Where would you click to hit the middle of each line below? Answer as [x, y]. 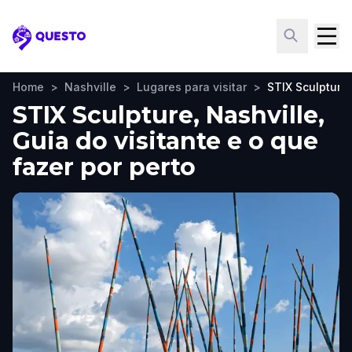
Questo [36, 46]
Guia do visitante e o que [165, 141]
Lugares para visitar [192, 87]
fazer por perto [104, 167]
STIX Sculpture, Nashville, [169, 115]
